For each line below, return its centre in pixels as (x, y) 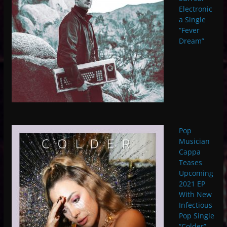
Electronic (195, 9)
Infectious (195, 205)
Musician (194, 141)
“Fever (189, 30)
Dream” (191, 41)
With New (195, 195)
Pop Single (196, 216)
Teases (190, 163)
